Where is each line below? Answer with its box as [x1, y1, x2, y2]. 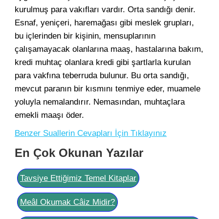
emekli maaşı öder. [15, 110, 84, 120]
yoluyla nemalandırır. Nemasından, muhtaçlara [15, 97, 185, 107]
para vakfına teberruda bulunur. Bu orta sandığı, [15, 71, 189, 80]
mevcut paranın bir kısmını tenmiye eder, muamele [15, 84, 200, 93]
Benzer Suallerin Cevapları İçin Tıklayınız [15, 129, 167, 138]
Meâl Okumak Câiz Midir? [20, 197, 115, 207]
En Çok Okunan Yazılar [15, 146, 143, 159]
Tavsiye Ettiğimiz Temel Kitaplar [20, 174, 136, 183]
